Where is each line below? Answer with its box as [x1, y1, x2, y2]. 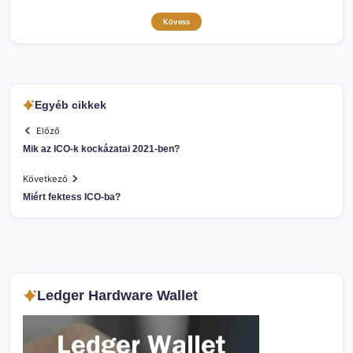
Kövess [163, 17, 190, 27]
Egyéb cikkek [35, 98, 106, 112]
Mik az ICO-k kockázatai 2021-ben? [23, 143, 180, 154]
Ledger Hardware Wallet [36, 287, 198, 303]
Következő [23, 173, 68, 184]
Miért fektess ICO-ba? [23, 191, 121, 203]
